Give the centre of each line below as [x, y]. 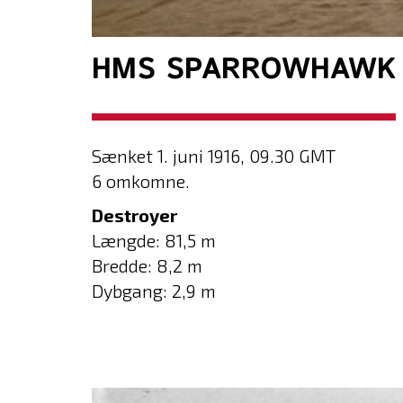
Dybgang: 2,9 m [154, 290]
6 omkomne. [141, 180]
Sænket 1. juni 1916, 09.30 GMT [214, 155]
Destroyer [134, 215]
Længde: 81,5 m [154, 240]
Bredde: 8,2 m [147, 265]
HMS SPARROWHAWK [244, 70]
